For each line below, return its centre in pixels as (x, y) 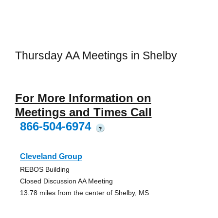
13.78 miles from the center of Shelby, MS (84, 192)
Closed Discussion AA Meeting (66, 181)
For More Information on (83, 98)
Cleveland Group (51, 156)
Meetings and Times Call (83, 112)
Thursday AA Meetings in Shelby (96, 56)
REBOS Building (45, 169)
